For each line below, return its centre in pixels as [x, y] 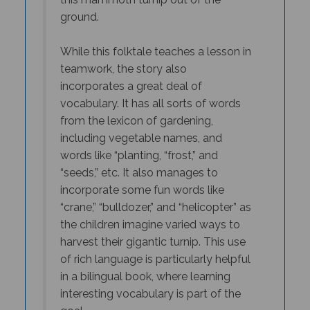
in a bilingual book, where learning [145, 265]
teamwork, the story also [123, 58]
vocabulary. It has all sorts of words [150, 92]
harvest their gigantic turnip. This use [153, 231]
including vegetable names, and [141, 127]
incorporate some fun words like [142, 179]
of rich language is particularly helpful [155, 248]
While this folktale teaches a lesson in [155, 40]
